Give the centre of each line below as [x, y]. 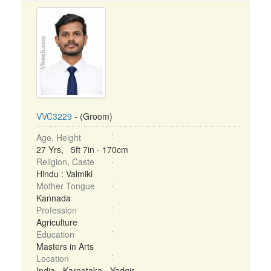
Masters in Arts [65, 246]
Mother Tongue [66, 186]
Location [53, 258]
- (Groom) [92, 116]
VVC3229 [54, 116]
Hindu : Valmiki [64, 174]
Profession [57, 210]
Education [55, 234]
